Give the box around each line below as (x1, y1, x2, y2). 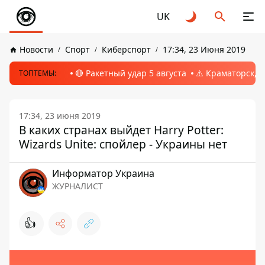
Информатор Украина (52, 167, 154, 180)
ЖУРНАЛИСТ (52, 180, 103, 192)
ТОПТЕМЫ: (19, 68, 56, 78)
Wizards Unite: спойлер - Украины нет (19, 136, 227, 152)
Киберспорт (102, 44, 151, 55)
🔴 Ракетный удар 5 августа (75, 67, 186, 79)
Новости (20, 44, 53, 55)
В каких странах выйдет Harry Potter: (19, 122, 224, 138)
